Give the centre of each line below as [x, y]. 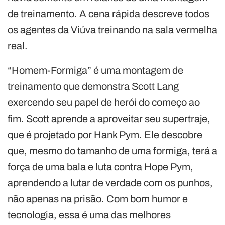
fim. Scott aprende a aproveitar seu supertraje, [109, 118]
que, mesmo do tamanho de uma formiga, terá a [113, 150]
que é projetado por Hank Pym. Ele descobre [105, 134]
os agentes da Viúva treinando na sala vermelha [113, 29]
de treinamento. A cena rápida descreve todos [108, 13]
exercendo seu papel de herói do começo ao [104, 102]
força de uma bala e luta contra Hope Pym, [100, 166]
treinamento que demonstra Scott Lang [93, 86]
